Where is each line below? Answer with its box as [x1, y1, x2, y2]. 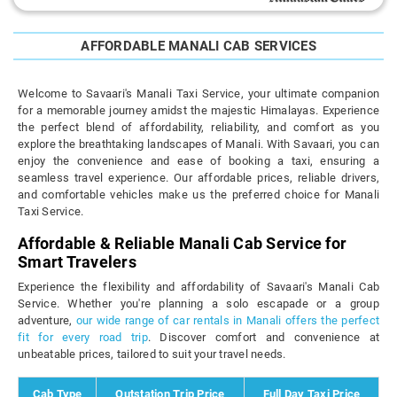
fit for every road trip [18, 331, 148, 345]
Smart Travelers [18, 253, 136, 272]
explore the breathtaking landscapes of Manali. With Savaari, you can [18, 137, 379, 152]
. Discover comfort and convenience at [147, 331, 379, 345]
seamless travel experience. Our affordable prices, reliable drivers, [18, 171, 379, 185]
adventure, [18, 314, 76, 328]
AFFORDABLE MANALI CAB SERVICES [81, 38, 316, 55]
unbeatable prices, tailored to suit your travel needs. [18, 347, 286, 362]
